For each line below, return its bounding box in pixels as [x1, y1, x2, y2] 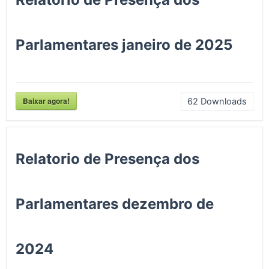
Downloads [198, 95, 247, 107]
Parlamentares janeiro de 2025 [16, 35, 232, 53]
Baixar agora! [23, 95, 70, 106]
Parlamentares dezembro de [16, 195, 214, 213]
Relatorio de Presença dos [16, 150, 199, 168]
